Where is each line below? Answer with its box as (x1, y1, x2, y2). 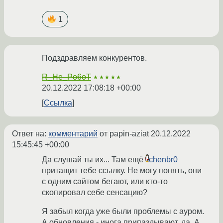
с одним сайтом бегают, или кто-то (42, 177, 168, 186)
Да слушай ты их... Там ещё (42, 155, 145, 164)
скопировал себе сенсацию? (42, 188, 147, 197)
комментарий (48, 129, 98, 138)
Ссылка (44, 99, 72, 108)
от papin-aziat (98, 129, 151, 138)
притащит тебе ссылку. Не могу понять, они (42, 166, 202, 175)
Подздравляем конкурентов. (42, 54, 147, 63)
